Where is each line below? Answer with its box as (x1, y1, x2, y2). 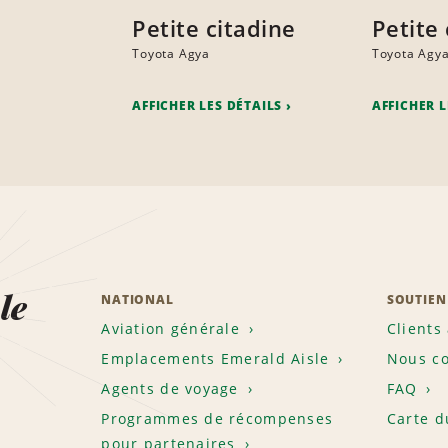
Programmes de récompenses (101, 409, 334, 429)
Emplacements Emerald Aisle (101, 349, 330, 369)
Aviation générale (101, 319, 241, 339)
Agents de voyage (101, 379, 239, 399)
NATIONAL (101, 291, 174, 309)
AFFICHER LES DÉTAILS (132, 97, 283, 115)
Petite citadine (132, 13, 296, 44)
